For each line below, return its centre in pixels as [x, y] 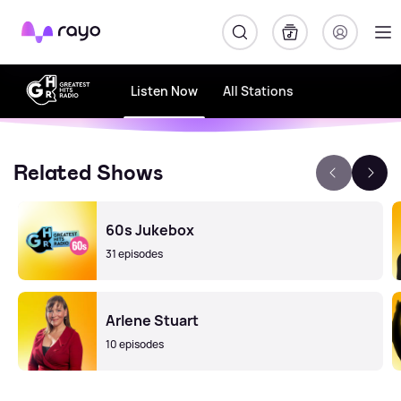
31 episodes [134, 254]
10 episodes [135, 344]
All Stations [258, 91]
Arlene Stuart [152, 320]
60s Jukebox [150, 230]
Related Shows [88, 173]
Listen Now [164, 91]
